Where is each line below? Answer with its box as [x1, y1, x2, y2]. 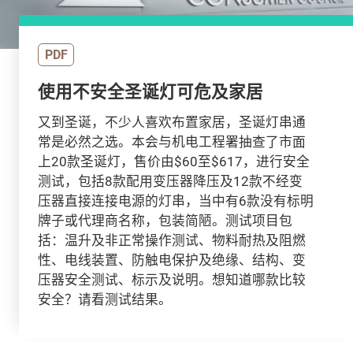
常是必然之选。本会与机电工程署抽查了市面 [37, 132, 306, 151]
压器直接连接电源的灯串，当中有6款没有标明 [37, 191, 314, 210]
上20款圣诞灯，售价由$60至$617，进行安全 [37, 152, 310, 171]
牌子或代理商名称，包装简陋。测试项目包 [37, 211, 292, 230]
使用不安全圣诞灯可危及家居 [37, 79, 263, 102]
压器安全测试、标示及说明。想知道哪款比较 [37, 270, 306, 289]
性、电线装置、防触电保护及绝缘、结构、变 [37, 251, 306, 269]
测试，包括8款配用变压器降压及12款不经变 [37, 172, 303, 191]
